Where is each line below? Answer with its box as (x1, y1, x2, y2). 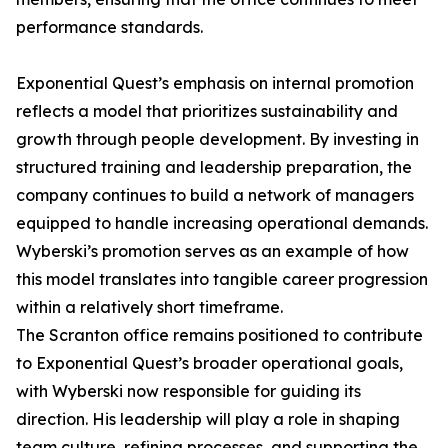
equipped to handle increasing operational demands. (16, 213, 428, 234)
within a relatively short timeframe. (16, 297, 283, 318)
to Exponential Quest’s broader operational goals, (16, 353, 403, 374)
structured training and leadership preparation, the (16, 157, 412, 178)
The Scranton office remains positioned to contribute (16, 325, 423, 346)
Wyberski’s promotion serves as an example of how (16, 241, 409, 262)
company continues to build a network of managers (16, 185, 414, 206)
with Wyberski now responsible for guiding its (16, 381, 361, 402)
